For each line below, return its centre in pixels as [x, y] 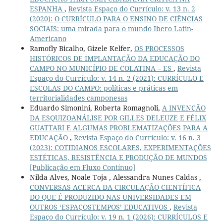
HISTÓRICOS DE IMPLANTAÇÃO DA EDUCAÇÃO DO [114, 58]
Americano [48, 38]
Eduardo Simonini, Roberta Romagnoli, [96, 108]
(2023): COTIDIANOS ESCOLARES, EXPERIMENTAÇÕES [120, 147]
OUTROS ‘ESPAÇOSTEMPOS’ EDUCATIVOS [99, 207]
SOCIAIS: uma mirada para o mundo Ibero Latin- [111, 28]
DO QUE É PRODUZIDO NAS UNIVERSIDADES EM [110, 197]
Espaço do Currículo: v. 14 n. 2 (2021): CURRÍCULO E [116, 78]
